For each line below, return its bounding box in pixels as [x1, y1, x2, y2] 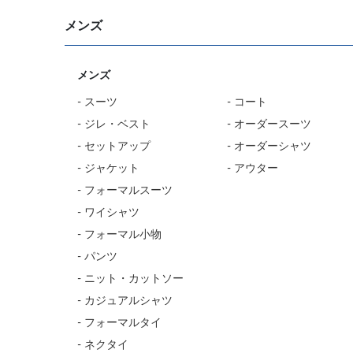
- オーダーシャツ [227, 141, 312, 152]
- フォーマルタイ [77, 318, 162, 329]
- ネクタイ [77, 340, 128, 351]
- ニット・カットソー [77, 273, 184, 284]
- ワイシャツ [77, 207, 139, 218]
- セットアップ [77, 141, 150, 152]
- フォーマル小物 [77, 229, 162, 240]
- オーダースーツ [227, 119, 312, 130]
